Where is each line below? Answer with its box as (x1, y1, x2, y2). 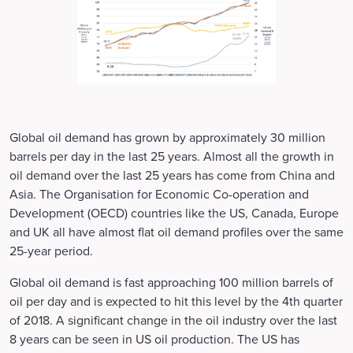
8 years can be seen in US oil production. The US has (9, 330, 299, 347)
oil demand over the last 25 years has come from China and (9, 166, 335, 184)
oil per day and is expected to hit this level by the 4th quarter (9, 292, 343, 310)
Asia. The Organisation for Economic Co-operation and (9, 185, 309, 203)
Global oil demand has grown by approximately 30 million (9, 128, 325, 146)
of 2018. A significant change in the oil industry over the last (9, 311, 337, 329)
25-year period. (9, 242, 93, 259)
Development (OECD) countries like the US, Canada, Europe (9, 204, 339, 221)
